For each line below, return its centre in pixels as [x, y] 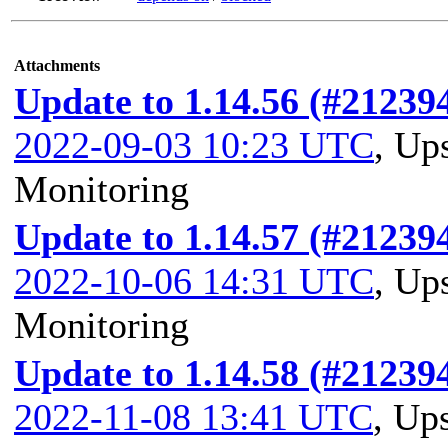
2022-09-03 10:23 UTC [194, 145]
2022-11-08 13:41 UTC [193, 417]
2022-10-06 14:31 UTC [194, 281]
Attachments [57, 65]
